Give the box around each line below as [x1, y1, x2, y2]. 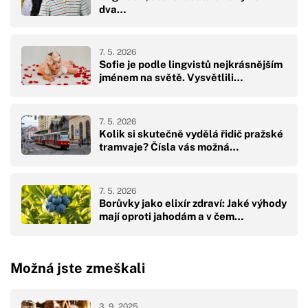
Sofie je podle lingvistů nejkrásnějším [99, 58, 283, 71]
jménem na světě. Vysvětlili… [99, 71, 243, 84]
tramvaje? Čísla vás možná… [99, 141, 239, 153]
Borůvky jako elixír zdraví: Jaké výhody [99, 197, 287, 210]
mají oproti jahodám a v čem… [99, 210, 243, 223]
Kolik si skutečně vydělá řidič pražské [99, 128, 283, 140]
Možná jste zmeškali [10, 260, 145, 277]
